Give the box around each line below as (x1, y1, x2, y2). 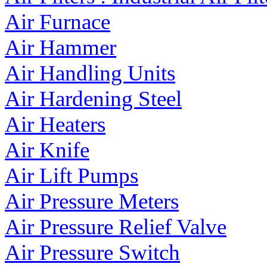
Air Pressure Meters (5, 189, 179, 214)
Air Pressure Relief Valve (5, 215, 226, 240)
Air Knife (5, 138, 89, 163)
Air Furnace (5, 10, 110, 35)
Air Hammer (5, 35, 116, 60)
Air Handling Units (5, 61, 175, 86)
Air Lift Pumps (5, 163, 138, 188)
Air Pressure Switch (5, 240, 180, 265)
